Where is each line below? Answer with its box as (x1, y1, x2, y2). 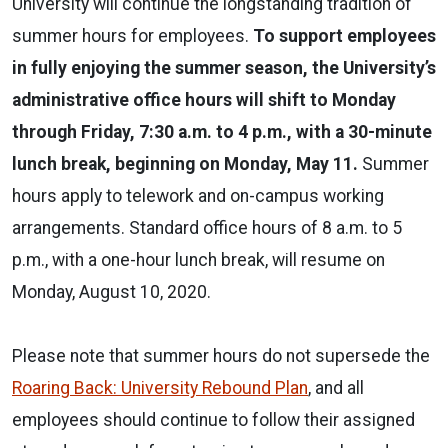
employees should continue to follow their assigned (12, 409, 415, 430)
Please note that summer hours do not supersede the (12, 345, 430, 366)
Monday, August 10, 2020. (12, 281, 215, 302)
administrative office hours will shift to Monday (12, 89, 396, 110)
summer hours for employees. (12, 25, 253, 46)
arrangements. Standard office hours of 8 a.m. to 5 (12, 217, 402, 238)
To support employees (253, 25, 436, 46)
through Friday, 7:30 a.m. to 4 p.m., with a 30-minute (12, 121, 432, 142)
